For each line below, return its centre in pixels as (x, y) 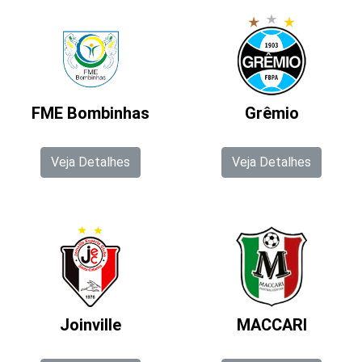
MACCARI (271, 325)
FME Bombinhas (90, 113)
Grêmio (271, 113)
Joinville (90, 325)
